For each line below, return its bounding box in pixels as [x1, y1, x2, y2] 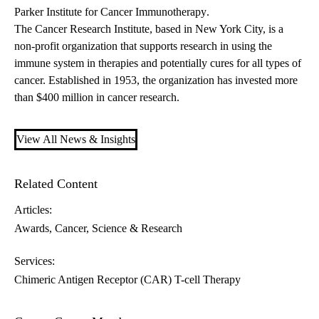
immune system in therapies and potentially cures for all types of [14, 57, 301, 70]
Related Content [14, 177, 98, 192]
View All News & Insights [16, 133, 135, 146]
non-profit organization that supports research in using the [14, 40, 272, 53]
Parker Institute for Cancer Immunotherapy [14, 6, 206, 19]
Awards [14, 222, 49, 235]
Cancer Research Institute [35, 23, 150, 36]
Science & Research [92, 222, 182, 235]
